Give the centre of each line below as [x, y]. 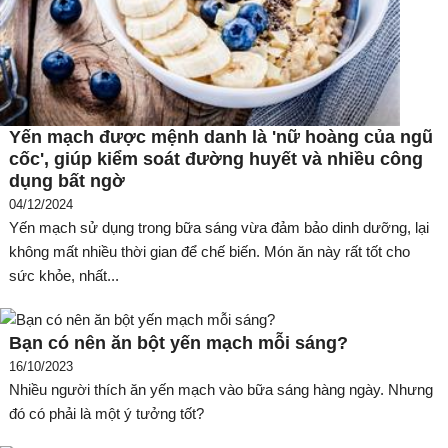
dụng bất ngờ [67, 180]
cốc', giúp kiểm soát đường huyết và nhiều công [216, 158]
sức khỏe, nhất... [64, 275]
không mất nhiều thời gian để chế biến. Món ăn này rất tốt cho [209, 251]
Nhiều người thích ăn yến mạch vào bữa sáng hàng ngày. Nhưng [221, 389]
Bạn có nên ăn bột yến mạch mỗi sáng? [178, 342]
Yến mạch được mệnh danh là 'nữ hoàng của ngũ [221, 136]
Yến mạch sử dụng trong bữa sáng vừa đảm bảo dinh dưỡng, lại [219, 227]
